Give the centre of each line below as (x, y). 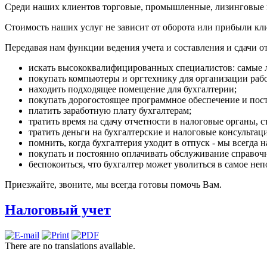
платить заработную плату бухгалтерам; (110, 110)
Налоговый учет (58, 209)
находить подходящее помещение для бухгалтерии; (133, 89)
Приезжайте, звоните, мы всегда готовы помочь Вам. (113, 184)
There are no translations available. (70, 246)
